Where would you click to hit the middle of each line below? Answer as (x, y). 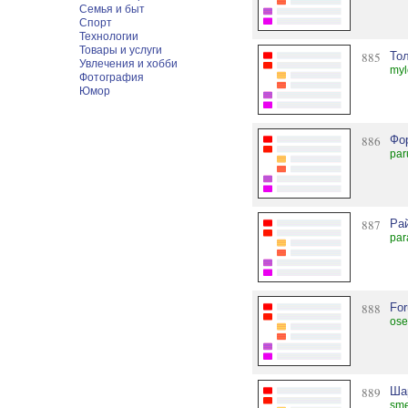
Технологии (109, 36)
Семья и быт (112, 9)
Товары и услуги (121, 50)
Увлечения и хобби (129, 64)
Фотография (112, 77)
